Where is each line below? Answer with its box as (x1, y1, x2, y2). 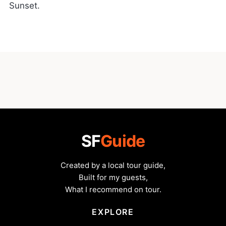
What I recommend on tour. (65, 185, 161, 194)
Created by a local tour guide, (61, 160, 165, 170)
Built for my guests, (78, 173, 148, 182)
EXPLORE (92, 206, 134, 217)
